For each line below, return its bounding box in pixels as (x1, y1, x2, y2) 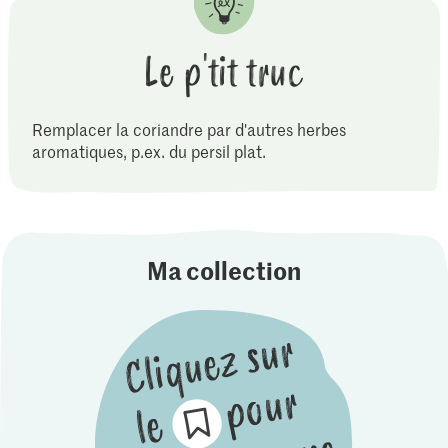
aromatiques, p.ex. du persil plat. (32, 140, 267, 162)
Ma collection (146, 253, 301, 288)
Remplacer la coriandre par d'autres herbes (32, 118, 347, 140)
